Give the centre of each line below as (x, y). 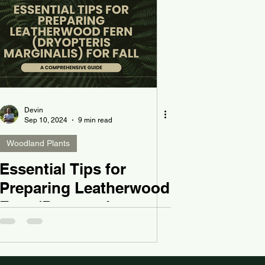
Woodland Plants (38, 143)
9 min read (95, 120)
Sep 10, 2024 (46, 120)
